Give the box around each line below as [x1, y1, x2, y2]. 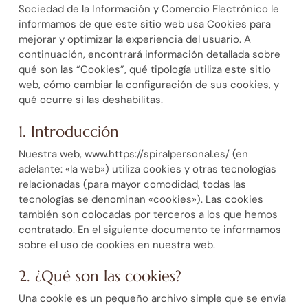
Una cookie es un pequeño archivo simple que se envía [18, 291, 286, 306]
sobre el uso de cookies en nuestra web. [18, 237, 215, 252]
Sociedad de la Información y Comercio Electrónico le [18, 2, 279, 16]
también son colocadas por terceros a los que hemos [18, 207, 278, 221]
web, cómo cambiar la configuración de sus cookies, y [18, 78, 279, 92]
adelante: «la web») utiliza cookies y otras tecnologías [18, 162, 276, 176]
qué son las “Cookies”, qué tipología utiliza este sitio [18, 63, 271, 77]
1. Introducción [18, 122, 119, 141]
